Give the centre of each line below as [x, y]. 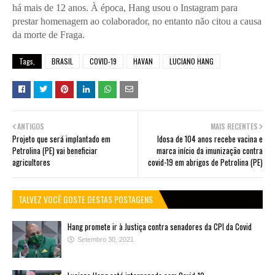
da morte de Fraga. [48, 34]
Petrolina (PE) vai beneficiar [55, 150]
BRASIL [62, 61]
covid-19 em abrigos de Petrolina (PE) [205, 162]
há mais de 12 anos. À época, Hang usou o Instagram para [125, 7]
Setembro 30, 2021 [106, 239]
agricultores [31, 162]
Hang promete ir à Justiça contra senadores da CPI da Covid [160, 226]
